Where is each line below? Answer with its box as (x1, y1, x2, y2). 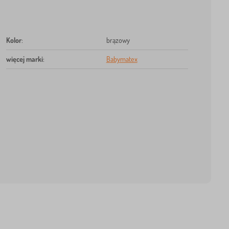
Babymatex (106, 55, 138, 64)
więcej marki (6, 55, 43, 64)
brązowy (106, 36, 130, 45)
